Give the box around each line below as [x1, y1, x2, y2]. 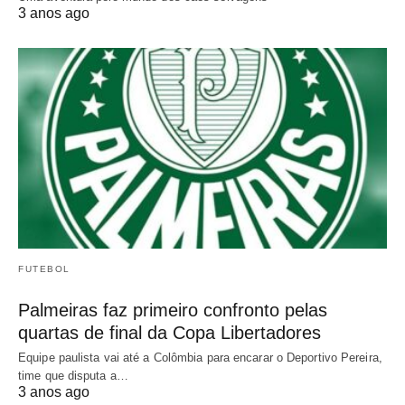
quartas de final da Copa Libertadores [18, 322, 321, 343]
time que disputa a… [18, 368, 128, 382]
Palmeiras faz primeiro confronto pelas [18, 299, 327, 320]
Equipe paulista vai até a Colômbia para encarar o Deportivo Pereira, [18, 350, 382, 364]
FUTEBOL [18, 263, 71, 274]
